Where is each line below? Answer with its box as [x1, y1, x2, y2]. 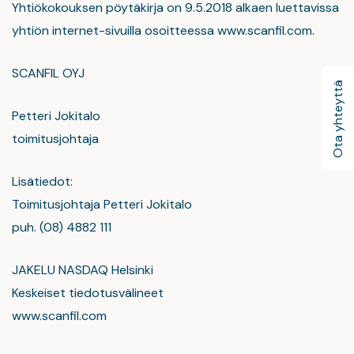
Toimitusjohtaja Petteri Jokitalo [12, 196, 192, 213]
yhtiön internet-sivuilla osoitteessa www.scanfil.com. [12, 22, 314, 39]
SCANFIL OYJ [12, 65, 85, 81]
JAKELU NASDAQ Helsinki [12, 262, 153, 278]
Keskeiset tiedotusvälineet [12, 284, 164, 301]
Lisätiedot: [12, 173, 73, 190]
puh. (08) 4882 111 [12, 219, 111, 235]
